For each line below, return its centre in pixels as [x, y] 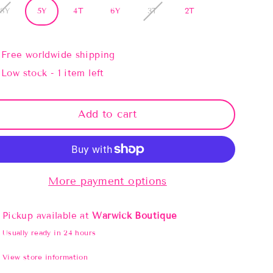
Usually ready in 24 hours [49, 232]
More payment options [108, 181]
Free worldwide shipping [58, 55]
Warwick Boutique [135, 215]
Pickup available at [47, 215]
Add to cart [108, 114]
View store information [45, 257]
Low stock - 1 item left [53, 73]
